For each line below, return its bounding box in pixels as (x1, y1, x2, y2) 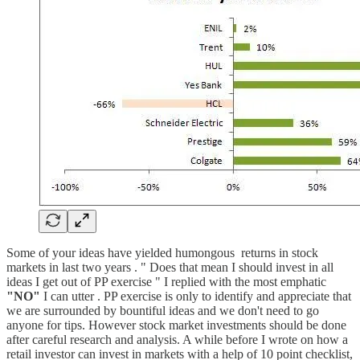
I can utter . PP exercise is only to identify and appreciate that (40, 288, 351, 303)
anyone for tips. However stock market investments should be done (6, 317, 346, 332)
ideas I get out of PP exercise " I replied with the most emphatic (6, 274, 326, 288)
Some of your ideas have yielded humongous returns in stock (6, 245, 318, 260)
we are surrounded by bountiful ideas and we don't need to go (6, 303, 319, 317)
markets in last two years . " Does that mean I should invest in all (6, 260, 333, 274)
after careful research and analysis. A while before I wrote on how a (6, 332, 348, 346)
